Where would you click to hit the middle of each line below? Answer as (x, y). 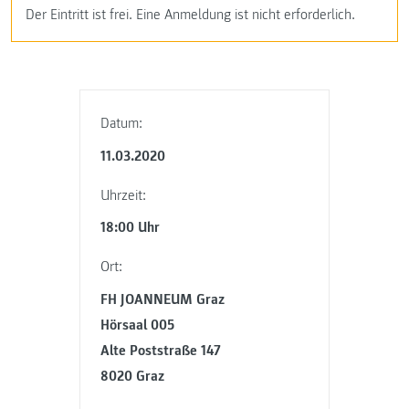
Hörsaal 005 (138, 325)
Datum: (122, 124)
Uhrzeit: (124, 195)
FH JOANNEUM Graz (163, 299)
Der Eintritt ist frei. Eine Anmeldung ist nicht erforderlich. (190, 15)
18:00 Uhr (131, 228)
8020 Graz (133, 376)
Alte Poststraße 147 (161, 350)
